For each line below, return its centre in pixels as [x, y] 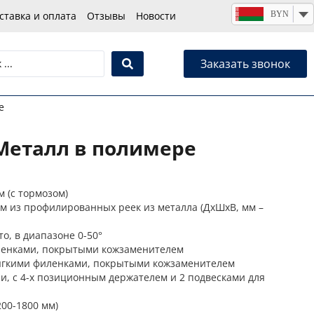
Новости [156, 16]
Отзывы [106, 16]
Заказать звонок [245, 64]
